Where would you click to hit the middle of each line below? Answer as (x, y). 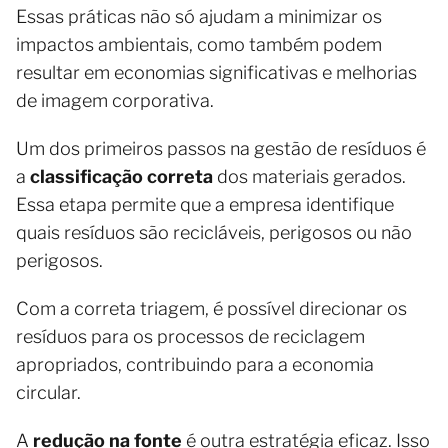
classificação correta (121, 176)
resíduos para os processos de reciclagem (190, 336)
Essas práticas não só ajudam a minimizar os (199, 16)
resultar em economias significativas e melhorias (216, 72)
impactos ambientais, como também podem (199, 44)
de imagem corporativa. (115, 100)
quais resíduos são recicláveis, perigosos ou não (214, 232)
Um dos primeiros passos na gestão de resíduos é (221, 148)
